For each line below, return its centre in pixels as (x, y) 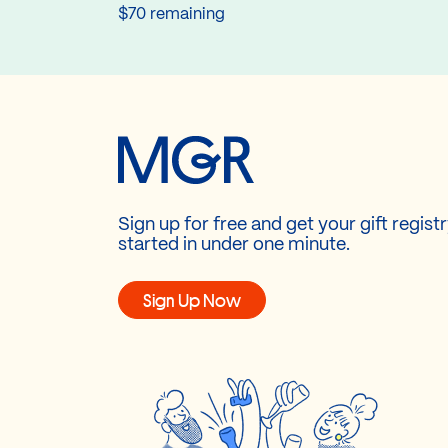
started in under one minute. (234, 245)
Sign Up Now (192, 300)
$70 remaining (171, 14)
